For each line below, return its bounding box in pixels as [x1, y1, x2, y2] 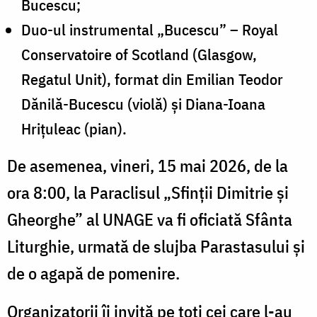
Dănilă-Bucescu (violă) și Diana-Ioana [21, 93, 265, 114]
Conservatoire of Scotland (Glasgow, [21, 43, 257, 64]
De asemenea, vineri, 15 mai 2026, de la [7, 154, 288, 177]
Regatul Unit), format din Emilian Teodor [21, 68, 283, 89]
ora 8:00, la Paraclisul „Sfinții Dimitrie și [7, 180, 289, 204]
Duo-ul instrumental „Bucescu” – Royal [21, 18, 278, 40]
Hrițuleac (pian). [21, 117, 127, 139]
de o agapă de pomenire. [7, 261, 180, 284]
